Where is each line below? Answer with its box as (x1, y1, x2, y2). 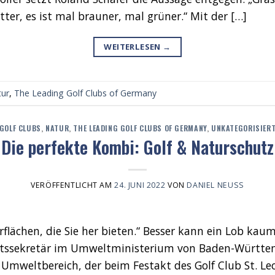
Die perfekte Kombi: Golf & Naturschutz (1, 134, 274, 160)
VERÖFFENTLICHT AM (31, 180, 115, 191)
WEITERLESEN (104, 41, 163, 52)
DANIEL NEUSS (187, 180, 239, 191)
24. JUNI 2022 (114, 180, 166, 191)
